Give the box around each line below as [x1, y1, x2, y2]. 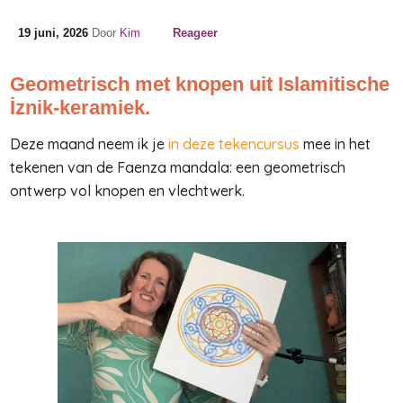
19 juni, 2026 [18, 26, 88, 40]
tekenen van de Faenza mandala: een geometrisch [10, 158, 345, 176]
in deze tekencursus [168, 135, 300, 153]
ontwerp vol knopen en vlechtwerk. [10, 182, 245, 200]
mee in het [303, 135, 371, 153]
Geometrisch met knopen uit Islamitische [10, 73, 390, 95]
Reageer [172, 26, 218, 40]
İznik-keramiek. [10, 96, 150, 119]
